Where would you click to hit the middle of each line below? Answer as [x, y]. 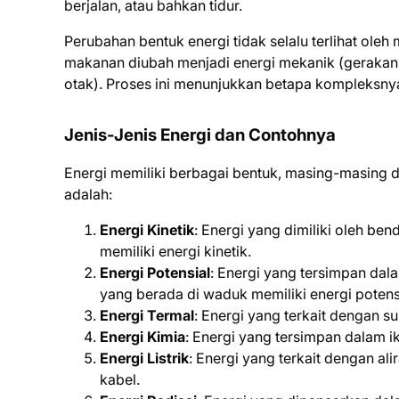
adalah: [88, 194]
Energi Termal [147, 315]
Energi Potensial [155, 273]
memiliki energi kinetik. [175, 251]
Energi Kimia [142, 337]
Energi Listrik [144, 358]
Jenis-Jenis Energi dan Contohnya [200, 135]
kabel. [120, 379]
